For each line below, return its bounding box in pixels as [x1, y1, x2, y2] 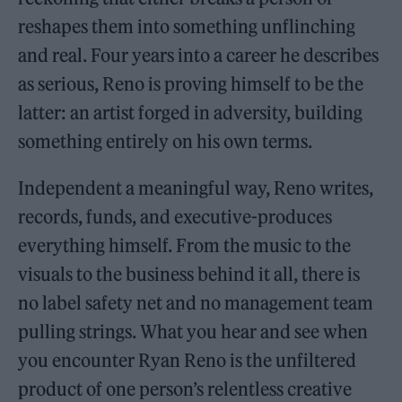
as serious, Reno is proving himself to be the [18, 72, 364, 95]
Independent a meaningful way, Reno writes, [18, 176, 374, 199]
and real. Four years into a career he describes [18, 43, 380, 66]
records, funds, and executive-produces [18, 205, 333, 228]
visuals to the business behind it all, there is [18, 262, 361, 285]
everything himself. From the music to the [18, 233, 352, 257]
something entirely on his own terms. [18, 129, 313, 153]
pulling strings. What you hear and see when [18, 319, 369, 343]
